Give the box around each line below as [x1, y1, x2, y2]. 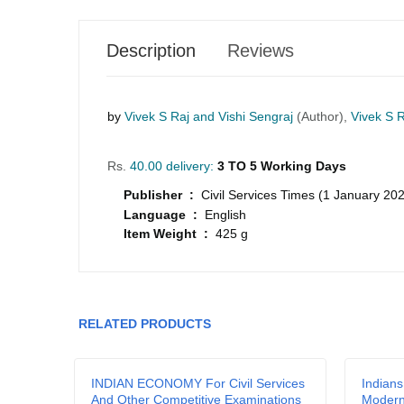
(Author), [297, 109, 351, 124]
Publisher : [124, 188, 201, 203]
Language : [124, 207, 205, 222]
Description [106, 41, 196, 61]
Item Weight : [124, 226, 216, 242]
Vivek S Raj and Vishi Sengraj [124, 109, 293, 124]
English [205, 207, 246, 222]
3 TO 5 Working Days [217, 159, 346, 174]
